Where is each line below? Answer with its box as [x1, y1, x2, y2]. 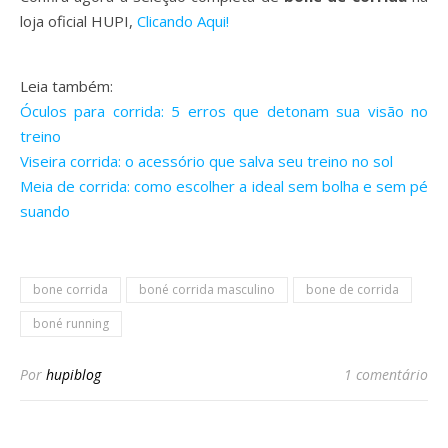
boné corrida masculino [139, 281, 275, 298]
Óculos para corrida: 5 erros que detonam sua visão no [20, 101, 428, 121]
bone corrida [33, 281, 108, 298]
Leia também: [20, 76, 113, 96]
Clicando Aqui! [137, 11, 229, 31]
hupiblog [46, 365, 101, 384]
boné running [33, 315, 109, 332]
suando [20, 201, 70, 221]
